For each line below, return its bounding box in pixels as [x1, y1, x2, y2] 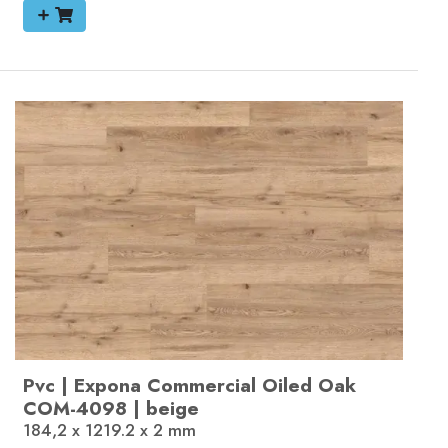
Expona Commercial [74, 371, 256, 400]
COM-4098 [23, 394, 127, 423]
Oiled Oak [262, 371, 356, 400]
